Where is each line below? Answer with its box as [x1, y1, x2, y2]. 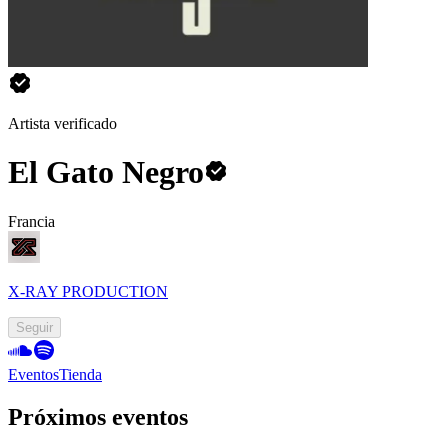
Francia [8, 212, 55, 230]
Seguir [16, 319, 53, 335]
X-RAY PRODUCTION [8, 282, 168, 300]
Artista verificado [8, 115, 117, 132]
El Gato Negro [8, 154, 204, 191]
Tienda [59, 365, 102, 383]
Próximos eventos [8, 403, 188, 430]
